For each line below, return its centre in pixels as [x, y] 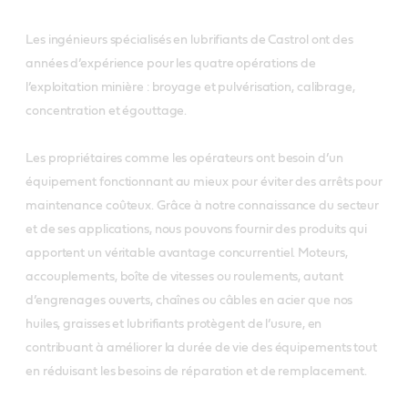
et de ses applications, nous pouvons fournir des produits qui [196, 229]
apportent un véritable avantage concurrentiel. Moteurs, [187, 253]
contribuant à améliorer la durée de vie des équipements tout [201, 347]
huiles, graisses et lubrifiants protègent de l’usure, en [174, 324]
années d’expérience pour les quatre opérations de [171, 63]
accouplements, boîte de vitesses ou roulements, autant [184, 276]
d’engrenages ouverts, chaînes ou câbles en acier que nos [189, 300]
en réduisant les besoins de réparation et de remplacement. [197, 371]
